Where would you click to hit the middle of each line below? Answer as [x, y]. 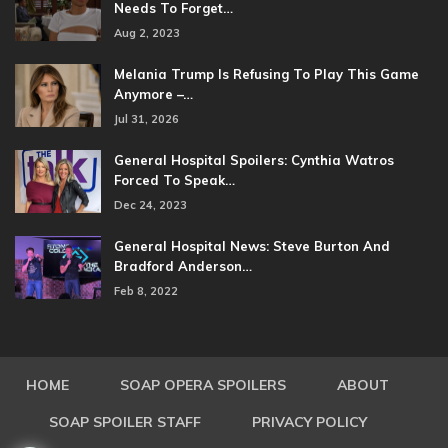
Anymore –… [153, 93]
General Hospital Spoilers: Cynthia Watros [254, 159]
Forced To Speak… [174, 179]
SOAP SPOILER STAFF [124, 421]
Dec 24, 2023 [150, 204]
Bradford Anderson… [183, 265]
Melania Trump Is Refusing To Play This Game [266, 73]
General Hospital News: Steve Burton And [252, 245]
